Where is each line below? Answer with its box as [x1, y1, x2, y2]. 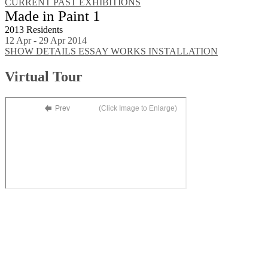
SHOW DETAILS [5, 46, 78, 57]
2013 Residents [5, 25, 63, 35]
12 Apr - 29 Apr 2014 [5, 35, 87, 46]
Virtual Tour [5, 68, 83, 84]
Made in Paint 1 [5, 8, 100, 25]
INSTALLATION [148, 46, 218, 57]
